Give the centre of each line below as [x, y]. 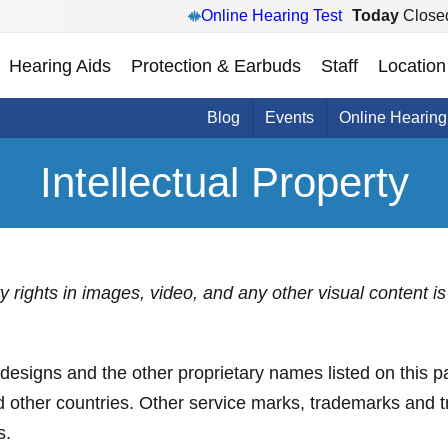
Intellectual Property [224, 182]
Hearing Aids [60, 65]
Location [412, 65]
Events [289, 117]
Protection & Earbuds [216, 65]
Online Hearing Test [271, 15]
